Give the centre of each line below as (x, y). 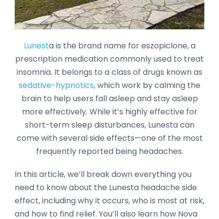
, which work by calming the (147, 85)
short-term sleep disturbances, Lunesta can (109, 125)
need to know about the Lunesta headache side (106, 187)
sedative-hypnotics (56, 85)
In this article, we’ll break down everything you (103, 174)
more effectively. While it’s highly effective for (109, 111)
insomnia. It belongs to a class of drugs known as (109, 72)
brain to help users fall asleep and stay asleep (109, 98)
